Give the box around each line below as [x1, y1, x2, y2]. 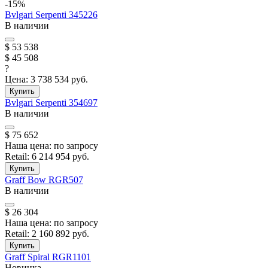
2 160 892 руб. [32, 229, 89, 239]
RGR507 [48, 175, 83, 185]
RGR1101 [52, 252, 91, 263]
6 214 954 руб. [32, 151, 89, 162]
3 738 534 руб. [31, 74, 88, 85]
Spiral [28, 252, 52, 263]
